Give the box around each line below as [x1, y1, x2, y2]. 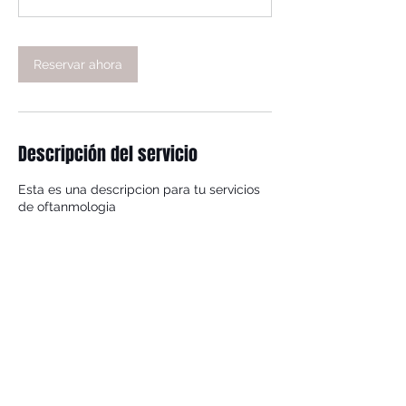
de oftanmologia [18, 199, 116, 214]
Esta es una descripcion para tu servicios [18, 182, 260, 197]
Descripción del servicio [18, 140, 198, 168]
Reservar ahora [34, 57, 122, 72]
